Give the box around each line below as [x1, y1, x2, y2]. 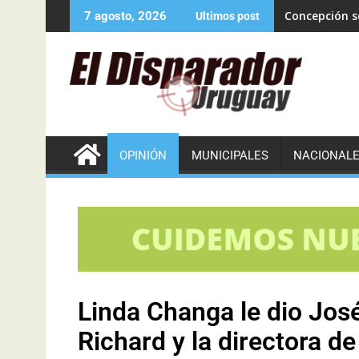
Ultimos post [196, 10, 260, 22]
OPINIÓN [119, 148, 167, 163]
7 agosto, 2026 [84, 9, 167, 23]
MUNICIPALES [192, 148, 268, 163]
